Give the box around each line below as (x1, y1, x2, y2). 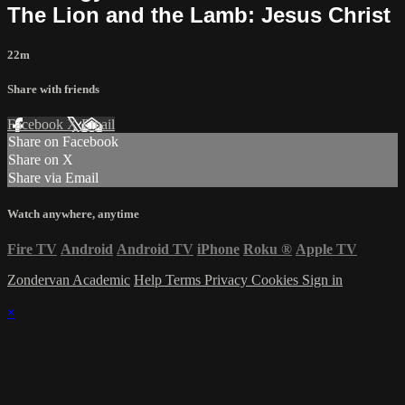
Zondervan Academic (7, 272, 130, 288)
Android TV (117, 241, 193, 258)
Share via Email (8, 170, 99, 186)
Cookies (251, 272, 302, 288)
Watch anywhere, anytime (7, 207, 139, 221)
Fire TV (7, 241, 57, 258)
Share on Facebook (8, 134, 118, 150)
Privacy (204, 272, 251, 288)
